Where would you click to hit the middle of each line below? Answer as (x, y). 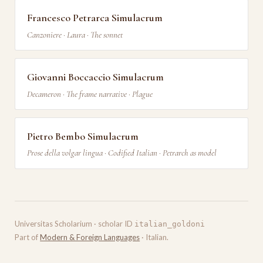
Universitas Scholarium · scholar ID (75, 223)
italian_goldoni (170, 224)
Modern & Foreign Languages (90, 237)
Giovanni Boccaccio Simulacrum (95, 77)
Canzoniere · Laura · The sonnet (75, 35)
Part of (28, 237)
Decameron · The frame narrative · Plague (90, 94)
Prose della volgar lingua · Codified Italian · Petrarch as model (122, 153)
